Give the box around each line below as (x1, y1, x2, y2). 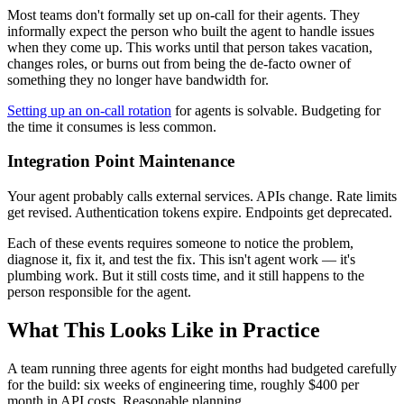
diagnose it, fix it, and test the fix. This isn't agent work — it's (7, 251, 355, 267)
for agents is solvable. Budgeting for (171, 102, 381, 118)
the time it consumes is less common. (7, 118, 216, 134)
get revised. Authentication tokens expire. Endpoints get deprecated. (7, 204, 392, 220)
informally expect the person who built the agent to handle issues (7, 23, 374, 39)
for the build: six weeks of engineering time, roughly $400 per (7, 376, 359, 392)
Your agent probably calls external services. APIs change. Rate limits (7, 188, 397, 204)
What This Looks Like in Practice (7, 317, 320, 342)
